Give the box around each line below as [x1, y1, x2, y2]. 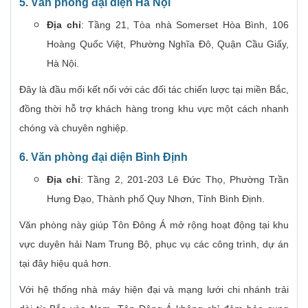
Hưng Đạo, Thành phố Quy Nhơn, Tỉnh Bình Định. [47, 193, 265, 205]
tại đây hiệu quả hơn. [19, 258, 111, 269]
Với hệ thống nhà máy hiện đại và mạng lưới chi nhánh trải [19, 284, 289, 296]
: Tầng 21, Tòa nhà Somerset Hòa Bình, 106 [80, 19, 289, 31]
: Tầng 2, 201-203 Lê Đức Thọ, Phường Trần [80, 174, 289, 186]
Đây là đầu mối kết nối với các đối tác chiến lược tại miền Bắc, [19, 84, 289, 96]
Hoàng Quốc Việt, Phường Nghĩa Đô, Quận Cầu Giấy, [47, 38, 289, 50]
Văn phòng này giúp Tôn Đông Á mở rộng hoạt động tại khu [19, 219, 289, 231]
